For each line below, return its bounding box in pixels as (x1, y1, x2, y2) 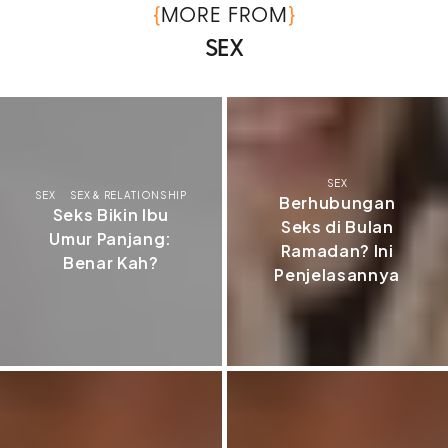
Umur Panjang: (49, 228, 173, 250)
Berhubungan (279, 192, 396, 214)
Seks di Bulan (280, 216, 394, 238)
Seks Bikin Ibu (52, 204, 169, 226)
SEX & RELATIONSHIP (69, 189, 187, 202)
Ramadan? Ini (280, 240, 394, 262)
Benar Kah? (62, 252, 159, 274)
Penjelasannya (274, 264, 401, 286)
